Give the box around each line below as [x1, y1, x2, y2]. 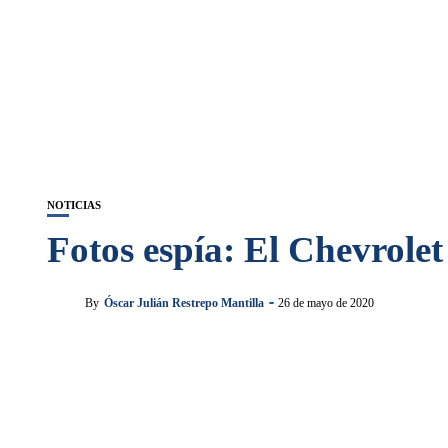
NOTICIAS [47, 199, 101, 211]
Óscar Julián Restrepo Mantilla [104, 295, 264, 310]
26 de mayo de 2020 [278, 295, 374, 310]
